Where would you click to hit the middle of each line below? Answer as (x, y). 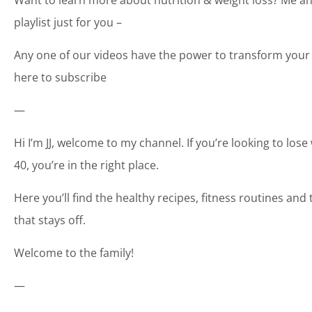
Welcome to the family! (74, 252)
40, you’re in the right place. (86, 165)
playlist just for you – (68, 22)
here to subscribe (60, 77)
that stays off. (50, 220)
